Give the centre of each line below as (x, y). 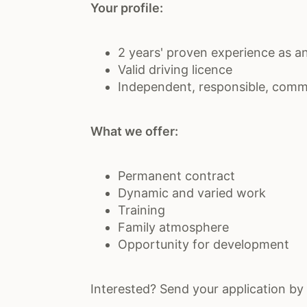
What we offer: (134, 131)
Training (142, 210)
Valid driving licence (175, 70)
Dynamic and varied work (192, 193)
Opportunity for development (204, 244)
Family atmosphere (173, 227)
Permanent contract (176, 176)
